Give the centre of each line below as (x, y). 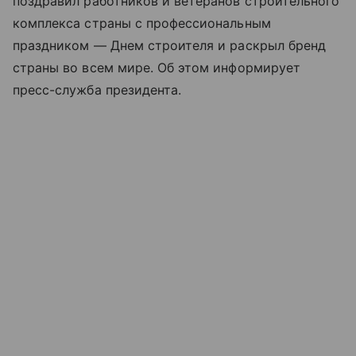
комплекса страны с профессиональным (142, 23)
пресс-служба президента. (97, 89)
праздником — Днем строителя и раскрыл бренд (170, 45)
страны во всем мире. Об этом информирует (157, 67)
